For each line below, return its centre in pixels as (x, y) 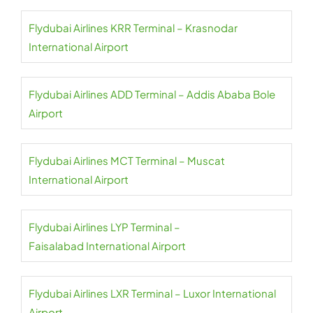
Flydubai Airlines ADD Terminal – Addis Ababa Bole (152, 94)
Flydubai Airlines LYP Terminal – (104, 227)
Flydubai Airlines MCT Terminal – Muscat (127, 161)
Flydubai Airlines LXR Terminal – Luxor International (152, 293)
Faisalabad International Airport (107, 246)
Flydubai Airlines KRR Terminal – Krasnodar (133, 28)
